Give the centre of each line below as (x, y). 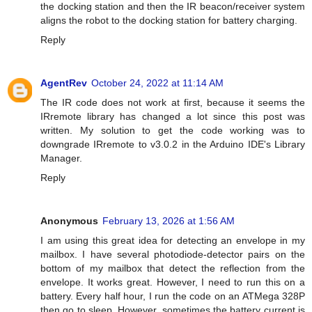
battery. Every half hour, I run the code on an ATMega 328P (173, 296)
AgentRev (64, 83)
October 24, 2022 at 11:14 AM (157, 83)
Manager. (61, 158)
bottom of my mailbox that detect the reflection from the (173, 268)
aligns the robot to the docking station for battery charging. (169, 20)
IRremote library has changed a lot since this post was (173, 116)
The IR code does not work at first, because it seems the (173, 102)
